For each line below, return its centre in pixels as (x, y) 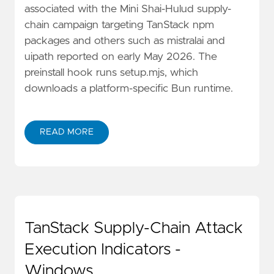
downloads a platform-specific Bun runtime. (129, 88)
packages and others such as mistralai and (125, 41)
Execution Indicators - (103, 249)
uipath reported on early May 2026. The (121, 57)
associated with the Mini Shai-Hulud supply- (128, 9)
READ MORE (67, 132)
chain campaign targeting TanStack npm (119, 25)
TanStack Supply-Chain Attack (134, 228)
